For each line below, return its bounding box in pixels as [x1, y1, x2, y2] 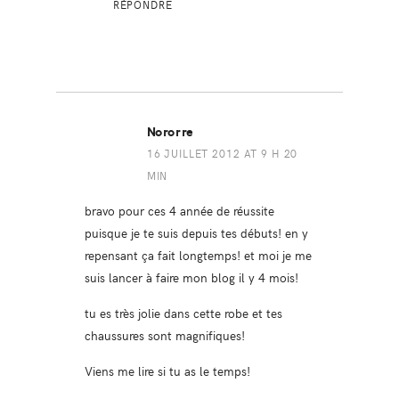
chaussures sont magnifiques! [84, 325, 245, 344]
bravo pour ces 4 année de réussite [84, 200, 274, 219]
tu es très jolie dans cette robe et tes [84, 303, 282, 322]
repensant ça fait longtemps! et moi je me [84, 245, 312, 264]
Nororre [146, 124, 194, 140]
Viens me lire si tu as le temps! [84, 361, 250, 379]
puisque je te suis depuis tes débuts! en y [84, 223, 308, 241]
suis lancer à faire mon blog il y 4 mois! [84, 267, 298, 286]
